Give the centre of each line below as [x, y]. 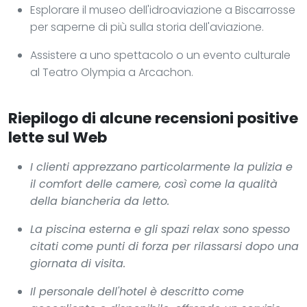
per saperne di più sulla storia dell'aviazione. [147, 27]
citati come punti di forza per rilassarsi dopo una [164, 246]
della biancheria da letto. [100, 201]
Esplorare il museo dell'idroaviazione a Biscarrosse [163, 10]
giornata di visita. [78, 263]
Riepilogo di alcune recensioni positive [153, 118]
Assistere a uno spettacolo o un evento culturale [160, 55]
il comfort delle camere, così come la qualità [154, 184]
